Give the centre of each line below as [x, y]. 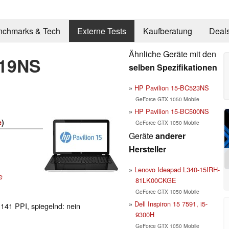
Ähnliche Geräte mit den [173, 54]
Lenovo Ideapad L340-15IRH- [177, 169]
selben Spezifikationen [173, 67]
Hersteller [147, 149]
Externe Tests [101, 31]
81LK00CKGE [156, 180]
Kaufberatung [167, 31]
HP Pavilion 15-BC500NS [172, 111]
